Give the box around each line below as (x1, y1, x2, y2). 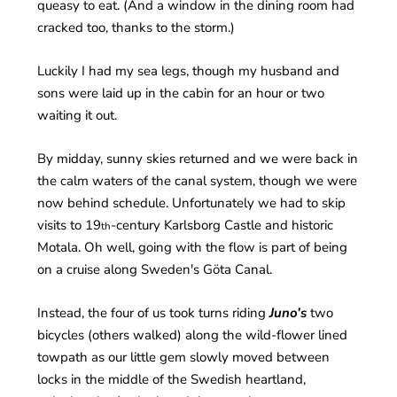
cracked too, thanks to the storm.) (37, 19, 236, 37)
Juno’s (269, 304, 307, 323)
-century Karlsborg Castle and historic (111, 216, 334, 235)
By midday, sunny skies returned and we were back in (37, 150, 359, 168)
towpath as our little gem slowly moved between (37, 348, 331, 367)
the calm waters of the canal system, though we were (37, 172, 358, 191)
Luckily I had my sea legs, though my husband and (37, 62, 340, 81)
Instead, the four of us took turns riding (37, 304, 270, 323)
